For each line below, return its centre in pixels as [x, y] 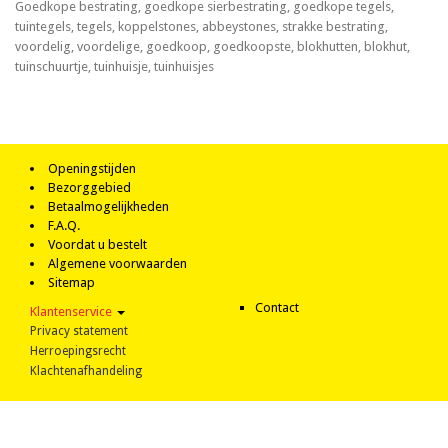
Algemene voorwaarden [117, 263]
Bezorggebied [89, 187]
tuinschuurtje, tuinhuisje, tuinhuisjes [114, 66]
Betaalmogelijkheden [108, 206]
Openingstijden [92, 168]
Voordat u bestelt [97, 244]
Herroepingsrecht [78, 351]
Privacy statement [79, 331]
